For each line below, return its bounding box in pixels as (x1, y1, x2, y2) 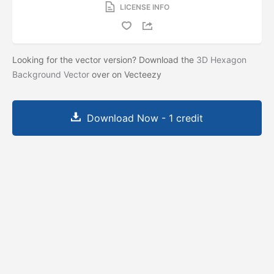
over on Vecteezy (89, 68, 164, 80)
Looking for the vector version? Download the (12, 54, 196, 65)
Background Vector (12, 68, 89, 80)
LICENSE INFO (119, 2, 169, 12)
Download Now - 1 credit (87, 111, 203, 124)
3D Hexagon (196, 54, 246, 65)
